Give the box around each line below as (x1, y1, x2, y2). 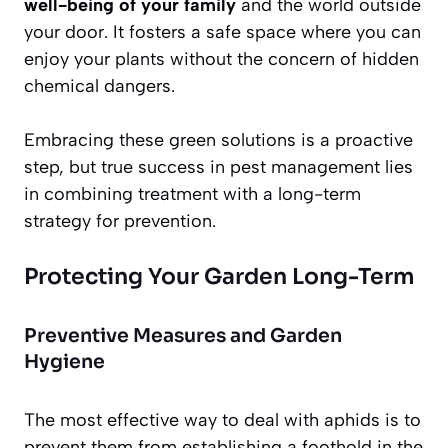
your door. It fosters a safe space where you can (24, 20, 421, 43)
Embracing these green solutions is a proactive (24, 128, 413, 151)
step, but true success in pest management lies (24, 155, 413, 178)
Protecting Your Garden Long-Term (24, 262, 415, 290)
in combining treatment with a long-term (24, 182, 361, 205)
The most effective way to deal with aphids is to (24, 408, 421, 431)
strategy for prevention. (24, 209, 216, 232)
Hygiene (24, 349, 105, 374)
